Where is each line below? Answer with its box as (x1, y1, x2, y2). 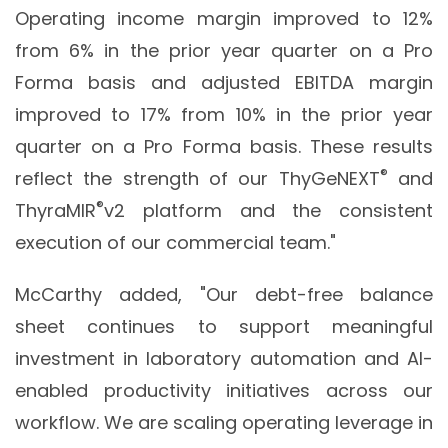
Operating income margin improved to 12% (15, 6, 433, 32)
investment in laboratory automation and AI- (15, 346, 433, 372)
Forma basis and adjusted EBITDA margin (15, 70, 433, 96)
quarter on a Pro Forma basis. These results (15, 134, 433, 160)
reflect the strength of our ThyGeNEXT (15, 166, 380, 192)
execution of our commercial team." (15, 230, 336, 256)
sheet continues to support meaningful (15, 314, 433, 340)
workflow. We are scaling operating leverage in (15, 410, 433, 436)
